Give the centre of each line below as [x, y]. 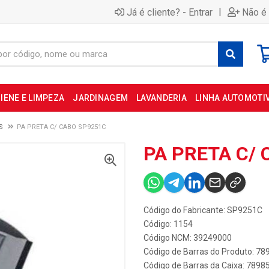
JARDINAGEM [101, 98]
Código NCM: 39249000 [188, 238]
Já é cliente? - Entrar [170, 12]
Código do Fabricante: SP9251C [203, 210]
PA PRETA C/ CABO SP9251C [61, 127]
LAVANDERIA [162, 98]
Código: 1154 [168, 224]
